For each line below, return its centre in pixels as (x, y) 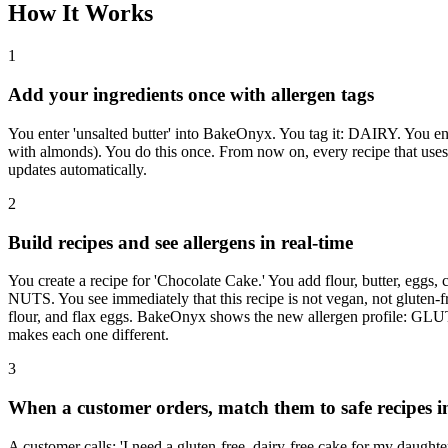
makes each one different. (88, 335)
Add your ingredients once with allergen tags (191, 95)
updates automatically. (77, 169)
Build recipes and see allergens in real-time (180, 242)
